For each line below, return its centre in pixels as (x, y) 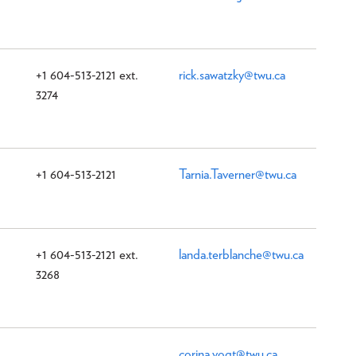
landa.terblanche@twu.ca (241, 254)
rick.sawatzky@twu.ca (232, 74)
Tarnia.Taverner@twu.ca (238, 174)
